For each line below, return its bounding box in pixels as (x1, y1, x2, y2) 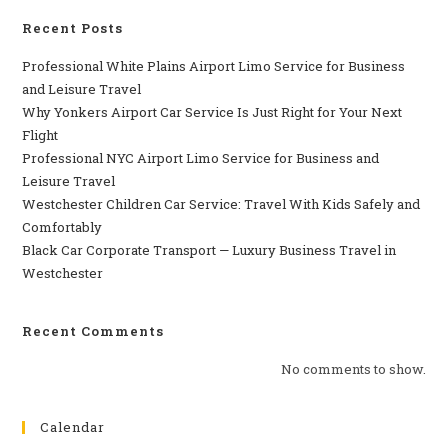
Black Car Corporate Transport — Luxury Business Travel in (22, 241, 397, 260)
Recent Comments (22, 322, 165, 341)
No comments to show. (280, 360, 426, 379)
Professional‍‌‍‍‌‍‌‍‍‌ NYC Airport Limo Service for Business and (22, 149, 380, 168)
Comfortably (22, 218, 103, 237)
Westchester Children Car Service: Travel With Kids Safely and (22, 195, 421, 214)
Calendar (40, 418, 106, 437)
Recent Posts (22, 19, 124, 38)
